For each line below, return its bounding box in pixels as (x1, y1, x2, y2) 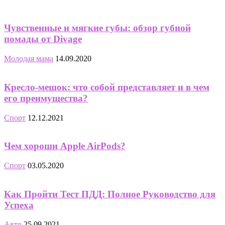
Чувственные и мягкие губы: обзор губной (4, 23, 191, 34)
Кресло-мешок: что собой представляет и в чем (4, 81, 209, 92)
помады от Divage (4, 34, 82, 45)
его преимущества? (4, 92, 88, 103)
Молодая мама (4, 54, 53, 63)
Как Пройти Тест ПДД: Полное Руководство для (4, 188, 215, 199)
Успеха (4, 199, 34, 210)
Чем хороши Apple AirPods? (4, 141, 126, 152)
